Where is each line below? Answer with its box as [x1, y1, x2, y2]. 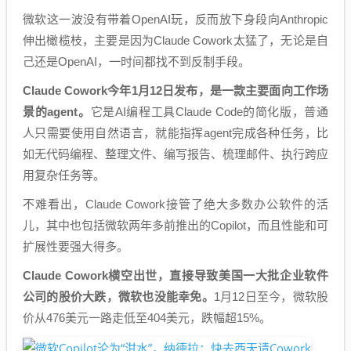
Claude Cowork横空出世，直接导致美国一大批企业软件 [23, 269, 328, 283]
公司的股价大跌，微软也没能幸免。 [23, 290, 214, 304]
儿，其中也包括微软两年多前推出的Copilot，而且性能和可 [23, 219, 328, 233]
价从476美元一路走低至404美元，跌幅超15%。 [23, 311, 271, 325]
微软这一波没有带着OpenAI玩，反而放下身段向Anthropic [23, 13, 328, 27]
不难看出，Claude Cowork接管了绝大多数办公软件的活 [23, 197, 328, 212]
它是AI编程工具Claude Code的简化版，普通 [90, 105, 329, 119]
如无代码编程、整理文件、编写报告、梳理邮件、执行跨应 [23, 147, 328, 161]
